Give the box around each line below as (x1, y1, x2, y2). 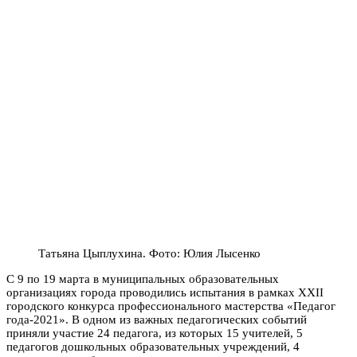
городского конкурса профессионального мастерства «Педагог (6, 299, 335, 312)
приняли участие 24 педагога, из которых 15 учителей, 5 (6, 326, 303, 339)
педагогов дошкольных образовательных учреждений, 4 (6, 339, 300, 353)
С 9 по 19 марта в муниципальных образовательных (6, 272, 279, 285)
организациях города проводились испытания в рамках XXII (6, 285, 324, 299)
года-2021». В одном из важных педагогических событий (6, 312, 307, 326)
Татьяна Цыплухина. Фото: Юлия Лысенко (38, 246, 261, 260)
